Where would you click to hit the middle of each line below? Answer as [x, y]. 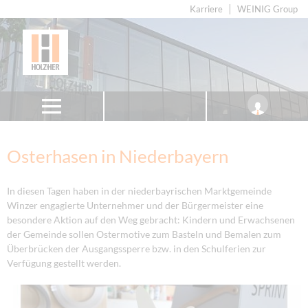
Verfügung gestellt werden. [64, 263]
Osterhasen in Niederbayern [118, 156]
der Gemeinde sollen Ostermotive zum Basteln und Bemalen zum [144, 234]
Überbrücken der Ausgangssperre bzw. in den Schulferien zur [136, 248]
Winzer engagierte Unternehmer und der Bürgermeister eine [135, 205]
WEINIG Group [267, 9]
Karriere [206, 9]
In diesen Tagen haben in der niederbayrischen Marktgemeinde [139, 190]
